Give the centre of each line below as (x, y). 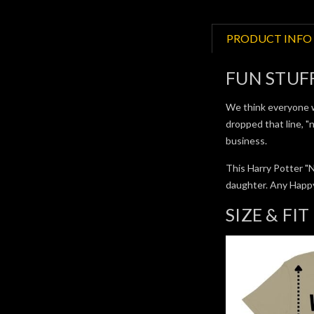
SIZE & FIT (268, 214)
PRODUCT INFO (269, 38)
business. (247, 140)
